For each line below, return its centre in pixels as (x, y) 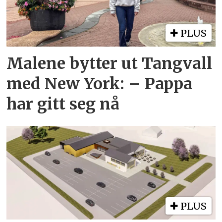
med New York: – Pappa (100, 84)
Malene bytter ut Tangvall (110, 64)
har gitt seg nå (63, 104)
